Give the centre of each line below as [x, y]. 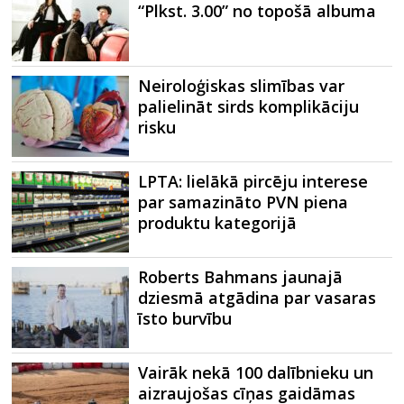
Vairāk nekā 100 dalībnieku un [256, 372]
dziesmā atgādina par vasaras [257, 298]
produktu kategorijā [218, 223]
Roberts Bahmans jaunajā [241, 277]
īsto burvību [185, 318]
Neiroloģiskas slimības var [242, 86]
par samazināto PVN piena [243, 202]
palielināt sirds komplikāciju [249, 106]
